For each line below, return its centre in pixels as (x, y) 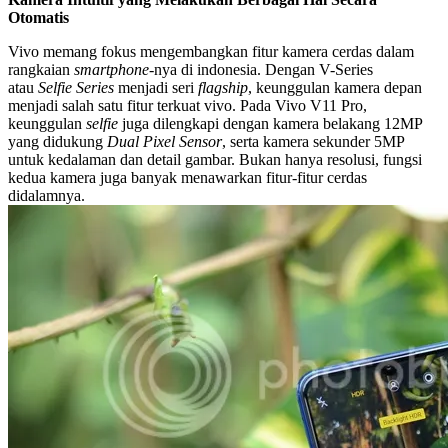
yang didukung (57, 141)
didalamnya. (46, 195)
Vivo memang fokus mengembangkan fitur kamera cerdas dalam (211, 51)
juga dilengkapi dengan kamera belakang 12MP (270, 123)
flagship (223, 87)
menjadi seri (156, 87)
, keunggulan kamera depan (335, 87)
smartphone (111, 69)
